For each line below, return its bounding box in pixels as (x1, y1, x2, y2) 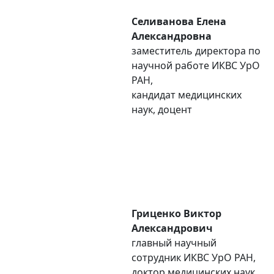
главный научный (131, 236, 217, 250)
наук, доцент (131, 103, 192, 116)
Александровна (131, 29, 212, 43)
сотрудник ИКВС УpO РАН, (131, 251, 256, 264)
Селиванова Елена (131, 15, 226, 28)
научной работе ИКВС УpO (131, 59, 260, 72)
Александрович (131, 221, 213, 235)
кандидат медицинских (131, 88, 242, 102)
